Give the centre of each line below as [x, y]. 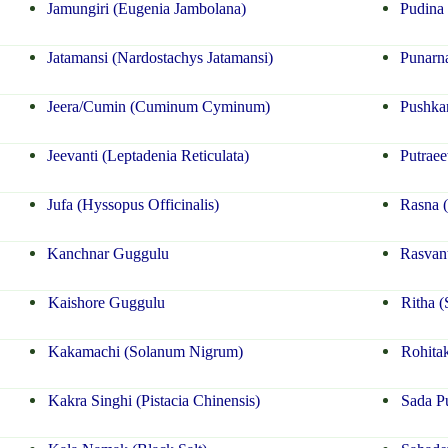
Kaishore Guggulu [105, 303]
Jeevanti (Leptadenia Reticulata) [147, 156]
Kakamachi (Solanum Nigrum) [144, 352]
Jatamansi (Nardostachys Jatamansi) [159, 58]
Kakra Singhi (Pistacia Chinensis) [153, 401]
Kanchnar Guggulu [107, 254]
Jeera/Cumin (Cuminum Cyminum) [158, 107]
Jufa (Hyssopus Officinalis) [132, 205]
